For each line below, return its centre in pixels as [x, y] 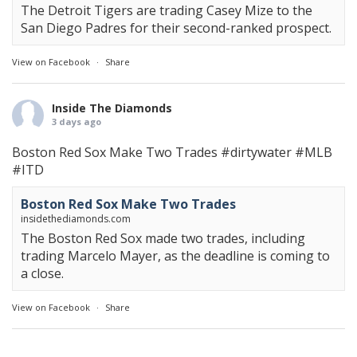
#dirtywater [256, 153]
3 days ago [76, 122]
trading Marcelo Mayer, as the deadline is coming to [175, 256]
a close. [42, 274]
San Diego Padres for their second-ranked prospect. [176, 28]
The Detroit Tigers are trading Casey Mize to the [167, 11]
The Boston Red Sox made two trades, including [163, 239]
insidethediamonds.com [76, 219]
